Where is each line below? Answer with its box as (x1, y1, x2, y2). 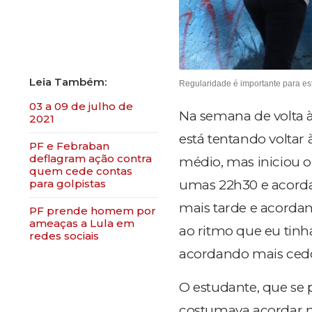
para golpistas (29, 177, 106, 190)
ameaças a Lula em (29, 217, 134, 230)
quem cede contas (29, 164, 132, 178)
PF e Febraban (29, 139, 109, 153)
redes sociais (29, 229, 99, 242)
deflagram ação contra (29, 152, 152, 165)
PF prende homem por (29, 204, 156, 217)
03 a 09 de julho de (29, 100, 133, 113)
